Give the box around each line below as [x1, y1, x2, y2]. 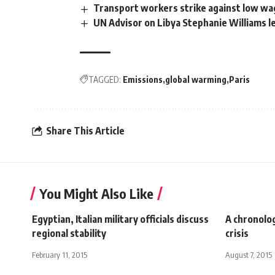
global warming [165, 74, 227, 85]
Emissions [123, 74, 163, 85]
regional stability [32, 227, 106, 239]
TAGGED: [88, 74, 121, 85]
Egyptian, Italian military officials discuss [32, 212, 209, 225]
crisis [225, 227, 249, 239]
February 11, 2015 [32, 249, 87, 260]
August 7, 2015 [225, 249, 272, 260]
